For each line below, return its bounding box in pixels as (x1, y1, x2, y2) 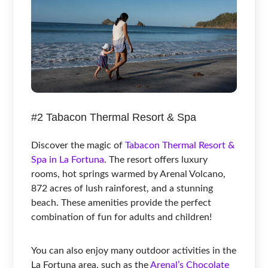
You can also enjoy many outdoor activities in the (31, 245, 237, 255)
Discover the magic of (31, 140, 126, 150)
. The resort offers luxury (104, 154, 208, 165)
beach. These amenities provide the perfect (31, 197, 212, 208)
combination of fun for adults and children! (31, 212, 212, 222)
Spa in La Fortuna (31, 154, 105, 165)
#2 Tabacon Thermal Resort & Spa (31, 111, 197, 123)
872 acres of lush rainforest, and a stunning (31, 183, 214, 193)
